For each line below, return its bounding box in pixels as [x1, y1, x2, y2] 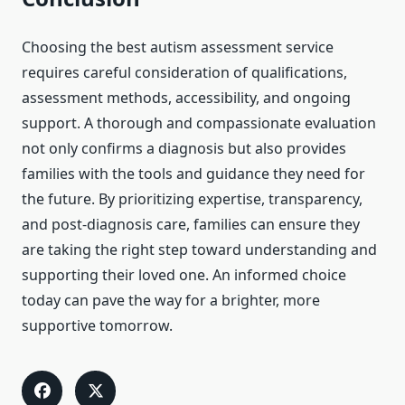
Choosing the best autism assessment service [22, 37, 334, 58]
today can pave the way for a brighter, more [22, 290, 320, 311]
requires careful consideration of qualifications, [22, 62, 347, 83]
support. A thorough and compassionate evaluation [22, 113, 376, 134]
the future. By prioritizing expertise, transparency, [22, 189, 363, 210]
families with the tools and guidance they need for [22, 164, 365, 184]
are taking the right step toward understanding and [22, 240, 377, 260]
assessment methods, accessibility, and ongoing [22, 88, 351, 108]
